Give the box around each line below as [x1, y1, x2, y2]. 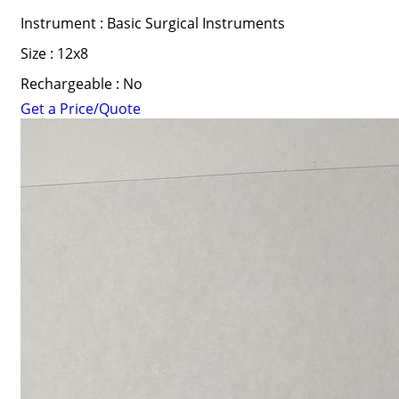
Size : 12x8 [20, 44, 88, 63]
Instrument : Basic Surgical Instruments [20, 13, 285, 33]
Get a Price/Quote [20, 99, 141, 118]
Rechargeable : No [20, 74, 142, 94]
